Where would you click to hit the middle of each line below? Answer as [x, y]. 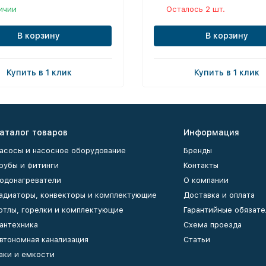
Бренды [198, 151]
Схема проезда [213, 225]
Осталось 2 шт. [196, 9]
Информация [211, 132]
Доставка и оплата [219, 195]
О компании [206, 180]
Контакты [201, 165]
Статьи [197, 240]
